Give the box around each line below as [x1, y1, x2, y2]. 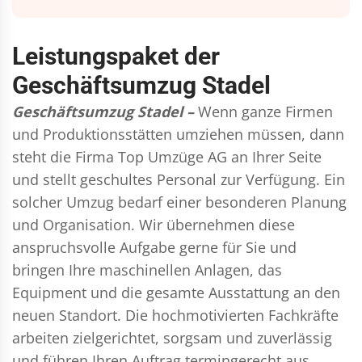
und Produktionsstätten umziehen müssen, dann [12, 124, 344, 144]
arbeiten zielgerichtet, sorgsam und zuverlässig [12, 327, 332, 347]
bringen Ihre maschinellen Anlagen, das [12, 259, 282, 280]
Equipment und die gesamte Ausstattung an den [12, 282, 340, 302]
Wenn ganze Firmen [198, 101, 333, 121]
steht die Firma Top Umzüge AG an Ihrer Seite [12, 146, 322, 166]
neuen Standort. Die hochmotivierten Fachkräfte [12, 305, 339, 325]
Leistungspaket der [12, 41, 220, 70]
